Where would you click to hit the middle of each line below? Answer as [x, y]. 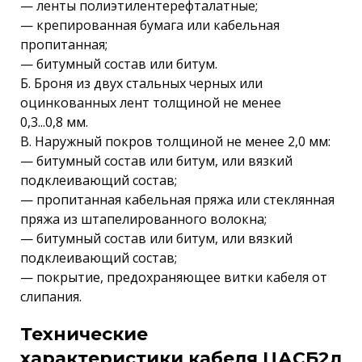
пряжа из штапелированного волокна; [143, 219]
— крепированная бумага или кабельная [150, 25]
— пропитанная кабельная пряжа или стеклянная [177, 200]
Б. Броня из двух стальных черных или [141, 83]
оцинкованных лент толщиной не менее [151, 103]
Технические [84, 334]
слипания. [51, 297]
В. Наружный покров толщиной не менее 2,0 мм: [175, 141]
